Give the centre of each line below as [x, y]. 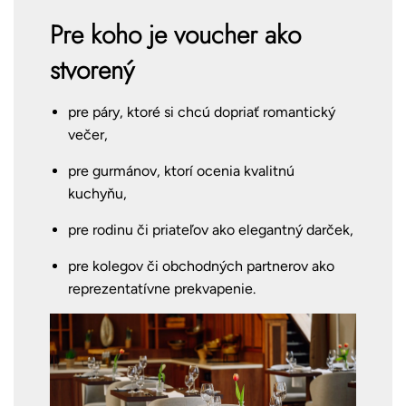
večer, [88, 134]
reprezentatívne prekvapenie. [162, 288]
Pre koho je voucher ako [175, 34]
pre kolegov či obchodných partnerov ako [201, 266]
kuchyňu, [97, 193]
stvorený [92, 70]
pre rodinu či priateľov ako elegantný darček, [211, 229]
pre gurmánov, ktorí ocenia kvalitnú [181, 170]
